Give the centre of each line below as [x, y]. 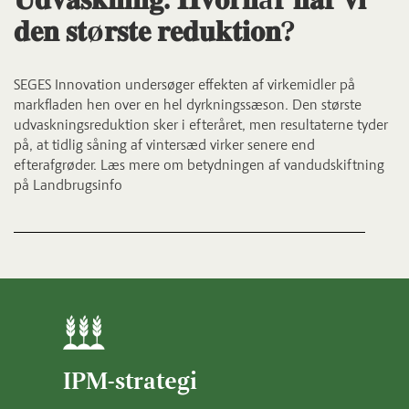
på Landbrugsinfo [68, 185]
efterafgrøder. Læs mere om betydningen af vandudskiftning [199, 165]
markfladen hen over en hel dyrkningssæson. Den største [188, 105]
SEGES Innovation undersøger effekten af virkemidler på [184, 84]
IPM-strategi [130, 381]
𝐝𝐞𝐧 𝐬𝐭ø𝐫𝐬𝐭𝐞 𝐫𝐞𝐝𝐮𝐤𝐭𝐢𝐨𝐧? [154, 31]
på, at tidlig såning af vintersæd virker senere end [164, 145]
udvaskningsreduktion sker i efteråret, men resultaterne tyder [201, 125]
